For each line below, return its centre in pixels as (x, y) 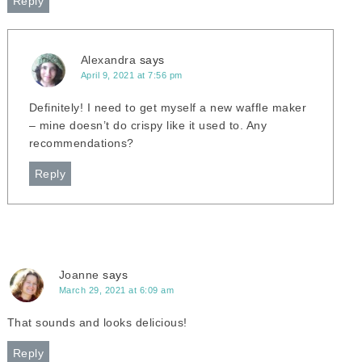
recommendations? (81, 143)
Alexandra (108, 60)
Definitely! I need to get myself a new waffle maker (168, 107)
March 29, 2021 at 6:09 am (116, 290)
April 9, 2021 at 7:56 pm (131, 75)
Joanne (79, 275)
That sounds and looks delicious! (97, 322)
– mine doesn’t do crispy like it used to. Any (148, 125)
